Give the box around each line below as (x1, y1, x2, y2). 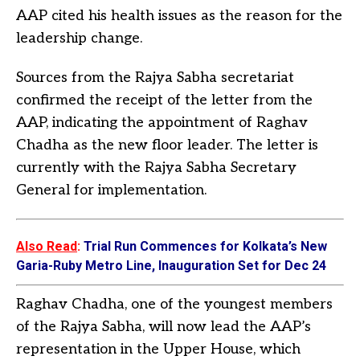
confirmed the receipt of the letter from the (16, 92, 313, 109)
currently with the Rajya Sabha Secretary (16, 159, 297, 177)
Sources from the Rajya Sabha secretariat (16, 69, 294, 87)
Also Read (16, 239, 77, 255)
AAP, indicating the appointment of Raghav (16, 114, 308, 132)
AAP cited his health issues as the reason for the (16, 7, 342, 25)
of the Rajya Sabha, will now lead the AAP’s (16, 318, 311, 336)
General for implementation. (16, 182, 207, 199)
